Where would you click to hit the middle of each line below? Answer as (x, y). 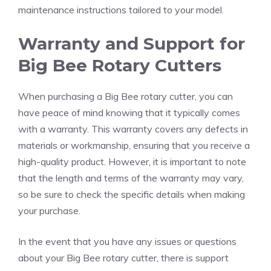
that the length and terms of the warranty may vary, (131, 178)
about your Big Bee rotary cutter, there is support (123, 257)
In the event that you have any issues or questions (127, 241)
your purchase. (49, 210)
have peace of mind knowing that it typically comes (129, 112)
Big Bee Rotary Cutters (120, 65)
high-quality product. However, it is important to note (132, 161)
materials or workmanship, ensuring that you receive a (134, 145)
